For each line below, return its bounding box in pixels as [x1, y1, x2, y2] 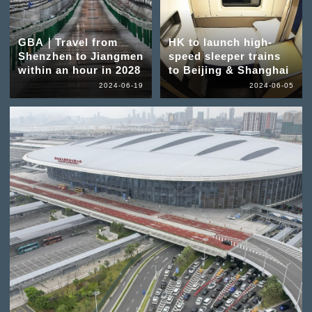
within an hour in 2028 [17, 64, 141, 77]
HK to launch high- [168, 36, 272, 49]
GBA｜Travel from [17, 36, 118, 49]
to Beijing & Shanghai [168, 64, 289, 77]
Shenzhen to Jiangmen [17, 50, 143, 63]
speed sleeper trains [168, 50, 281, 63]
